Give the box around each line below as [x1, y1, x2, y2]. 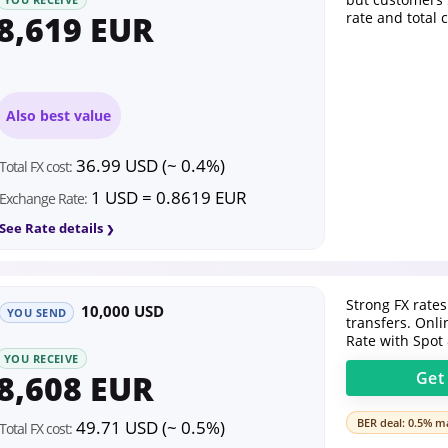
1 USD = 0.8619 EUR [87, 186, 247, 210]
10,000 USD [81, 301, 165, 321]
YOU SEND [7, 305, 67, 320]
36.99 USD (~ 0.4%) [72, 154, 225, 178]
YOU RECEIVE [4, 351, 79, 366]
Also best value [6, 106, 111, 125]
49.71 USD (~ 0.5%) [72, 416, 225, 440]
